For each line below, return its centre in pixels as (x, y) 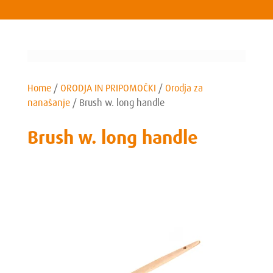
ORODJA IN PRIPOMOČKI (108, 88)
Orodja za (184, 88)
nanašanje (48, 103)
